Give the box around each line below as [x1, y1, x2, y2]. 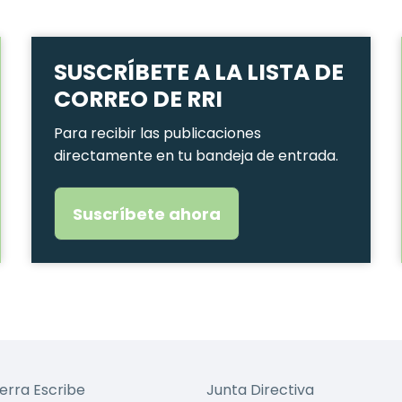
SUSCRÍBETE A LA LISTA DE [54, 57, 345, 88]
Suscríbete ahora [73, 203, 222, 225]
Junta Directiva [206, 380, 314, 400]
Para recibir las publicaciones [54, 123, 262, 144]
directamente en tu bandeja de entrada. [54, 145, 339, 166]
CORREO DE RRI [54, 83, 223, 115]
